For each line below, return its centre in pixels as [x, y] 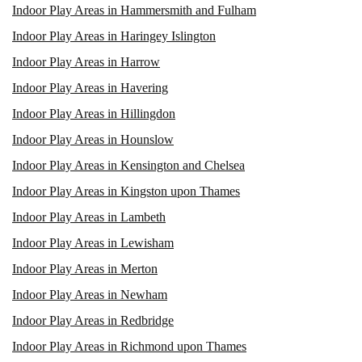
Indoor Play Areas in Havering [90, 87]
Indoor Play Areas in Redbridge [93, 320]
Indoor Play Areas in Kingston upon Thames [126, 191]
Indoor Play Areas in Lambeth [89, 217]
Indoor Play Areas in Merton [85, 268]
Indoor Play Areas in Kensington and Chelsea [128, 165]
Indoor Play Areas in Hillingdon [94, 113]
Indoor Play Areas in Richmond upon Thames [129, 346]
